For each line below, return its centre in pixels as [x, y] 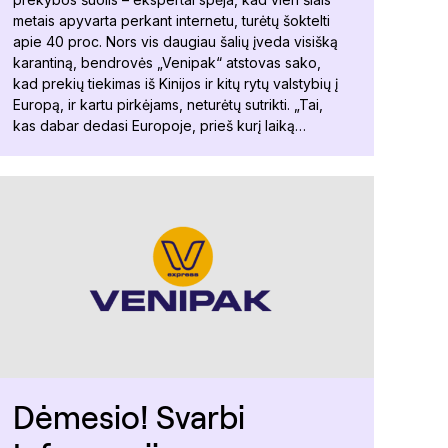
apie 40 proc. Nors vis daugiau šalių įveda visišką [175, 41]
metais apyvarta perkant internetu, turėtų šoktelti [171, 20]
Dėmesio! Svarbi [129, 416]
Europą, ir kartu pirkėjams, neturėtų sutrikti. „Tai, [168, 104]
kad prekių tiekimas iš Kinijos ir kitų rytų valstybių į [175, 83]
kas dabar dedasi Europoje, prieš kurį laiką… [159, 125]
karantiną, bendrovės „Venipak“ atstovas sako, [167, 62]
